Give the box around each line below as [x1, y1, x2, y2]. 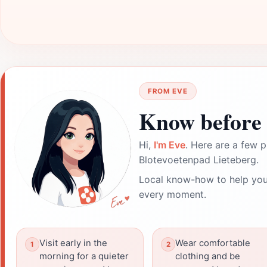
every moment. [139, 188, 206, 200]
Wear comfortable [175, 238, 250, 249]
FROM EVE [148, 87, 188, 95]
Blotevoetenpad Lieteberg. [139, 154, 259, 166]
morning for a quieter [39, 251, 129, 262]
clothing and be [175, 251, 240, 262]
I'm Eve [154, 139, 185, 151]
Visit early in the [39, 238, 107, 249]
